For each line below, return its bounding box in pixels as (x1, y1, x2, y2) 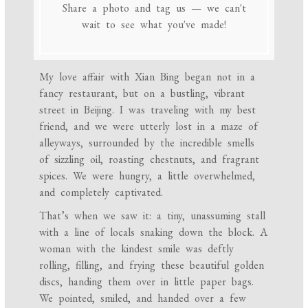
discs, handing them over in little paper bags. (39, 274, 254, 289)
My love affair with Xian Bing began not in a (39, 69, 256, 85)
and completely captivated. (39, 185, 164, 200)
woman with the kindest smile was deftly (39, 241, 234, 256)
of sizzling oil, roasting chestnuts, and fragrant (39, 152, 260, 167)
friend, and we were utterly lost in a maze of (39, 119, 258, 134)
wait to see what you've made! (82, 16, 226, 32)
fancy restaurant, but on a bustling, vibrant (39, 86, 245, 101)
